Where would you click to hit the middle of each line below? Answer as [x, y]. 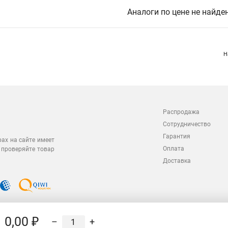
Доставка [177, 161]
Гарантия [177, 136]
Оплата [174, 149]
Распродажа [181, 112]
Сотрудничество [187, 124]
